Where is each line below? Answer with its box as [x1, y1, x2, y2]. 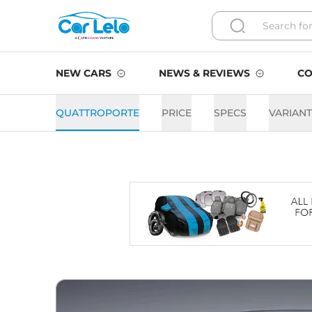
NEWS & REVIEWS [159, 67, 250, 79]
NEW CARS [56, 67, 111, 79]
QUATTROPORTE [56, 107, 139, 119]
